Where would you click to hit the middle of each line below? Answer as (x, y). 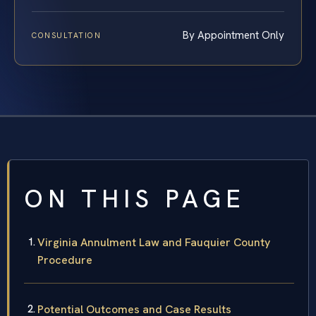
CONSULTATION (67, 36)
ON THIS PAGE (135, 199)
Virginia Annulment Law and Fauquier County (154, 243)
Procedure (65, 260)
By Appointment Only (233, 36)
